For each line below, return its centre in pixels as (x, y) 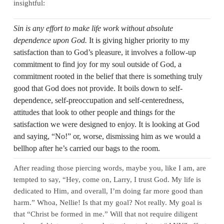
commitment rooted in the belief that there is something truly (108, 76)
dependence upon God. (50, 40)
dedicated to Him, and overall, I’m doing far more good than (108, 190)
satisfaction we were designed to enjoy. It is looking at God (106, 124)
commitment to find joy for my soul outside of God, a (97, 64)
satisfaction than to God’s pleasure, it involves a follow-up (104, 52)
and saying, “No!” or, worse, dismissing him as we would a (107, 136)
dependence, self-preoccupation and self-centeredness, (98, 100)
